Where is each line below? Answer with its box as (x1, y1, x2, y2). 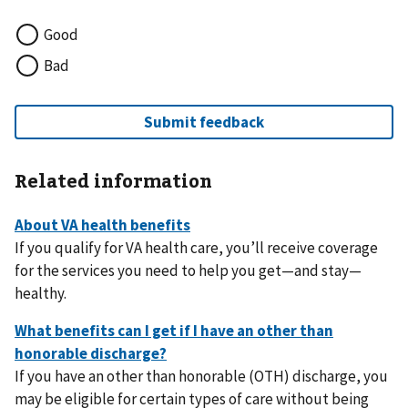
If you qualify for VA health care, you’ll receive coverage (15, 238, 378, 259)
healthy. (15, 283, 66, 304)
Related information (15, 168, 212, 193)
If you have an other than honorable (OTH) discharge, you (15, 366, 388, 387)
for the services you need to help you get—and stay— (15, 260, 362, 281)
